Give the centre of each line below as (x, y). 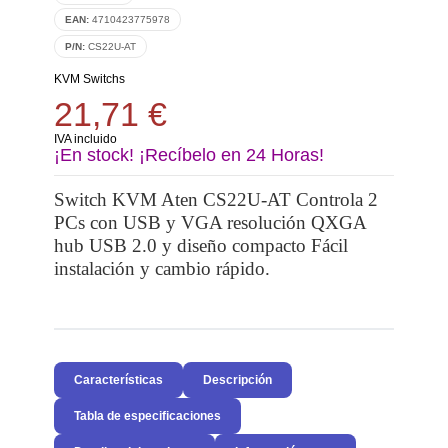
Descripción (237, 379)
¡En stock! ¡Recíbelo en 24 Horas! (188, 154)
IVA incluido (85, 138)
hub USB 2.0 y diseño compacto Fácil (200, 245)
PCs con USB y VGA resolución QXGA (209, 222)
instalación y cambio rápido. (161, 268)
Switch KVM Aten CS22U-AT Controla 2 (215, 199)
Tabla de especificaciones (147, 415)
